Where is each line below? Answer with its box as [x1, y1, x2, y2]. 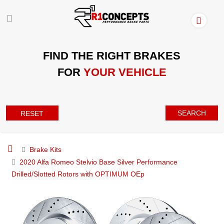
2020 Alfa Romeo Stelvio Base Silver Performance [19, 157, 177, 166]
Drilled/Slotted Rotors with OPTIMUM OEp [11, 169, 144, 178]
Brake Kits [29, 145, 61, 153]
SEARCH [177, 108, 206, 117]
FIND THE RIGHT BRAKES [43, 49, 181, 62]
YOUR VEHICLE [83, 65, 166, 78]
